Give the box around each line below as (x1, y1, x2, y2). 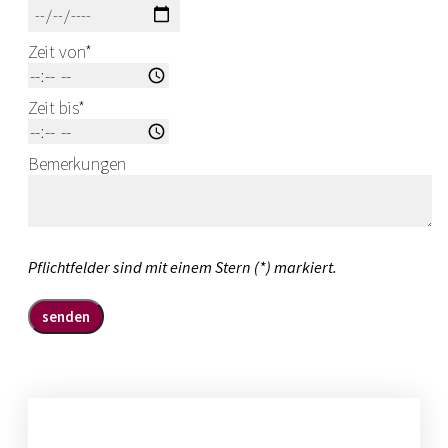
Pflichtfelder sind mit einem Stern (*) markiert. (28, 257, 337, 278)
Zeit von (28, 40, 85, 64)
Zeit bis (28, 96, 78, 120)
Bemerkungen (28, 152, 126, 176)
